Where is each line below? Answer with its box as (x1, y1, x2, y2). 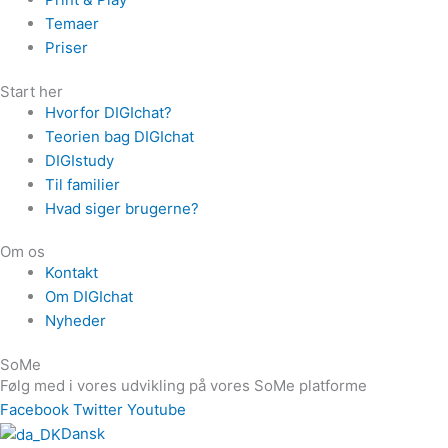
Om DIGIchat (45, 287, 133, 307)
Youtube (127, 399, 186, 419)
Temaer (45, 14, 99, 34)
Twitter (73, 399, 123, 419)
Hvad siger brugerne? (45, 198, 199, 218)
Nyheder (45, 311, 106, 331)
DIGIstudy (45, 150, 114, 170)
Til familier (45, 174, 120, 194)
